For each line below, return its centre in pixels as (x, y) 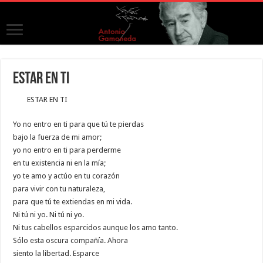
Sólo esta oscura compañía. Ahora (71, 240)
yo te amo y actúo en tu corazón (67, 176)
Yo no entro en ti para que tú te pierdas (79, 124)
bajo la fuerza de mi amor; (58, 137)
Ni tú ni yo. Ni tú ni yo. (49, 214)
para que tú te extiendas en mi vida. (73, 201)
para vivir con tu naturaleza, (59, 188)
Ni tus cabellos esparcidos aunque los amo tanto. (96, 227)
